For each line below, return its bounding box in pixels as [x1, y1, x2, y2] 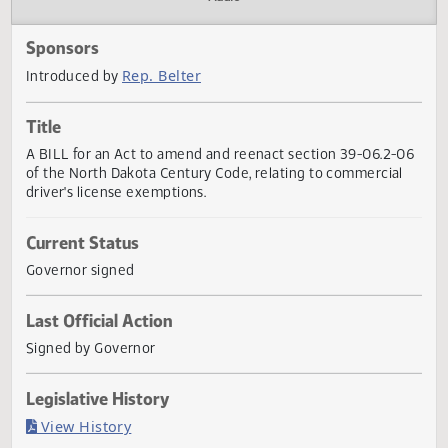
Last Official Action [28, 393, 192, 419]
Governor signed [28, 339, 150, 360]
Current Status [28, 307, 155, 332]
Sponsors [28, 90, 110, 116]
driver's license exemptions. [28, 253, 230, 274]
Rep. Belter [135, 123, 224, 145]
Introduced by [28, 124, 136, 145]
